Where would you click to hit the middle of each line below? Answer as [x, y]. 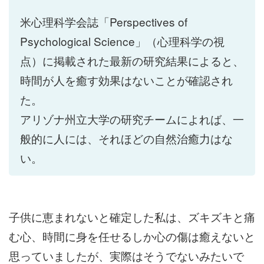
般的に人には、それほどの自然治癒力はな [126, 138]
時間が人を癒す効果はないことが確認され [126, 80]
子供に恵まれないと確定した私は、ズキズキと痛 [132, 216]
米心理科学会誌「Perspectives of [104, 22]
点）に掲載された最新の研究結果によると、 [132, 61]
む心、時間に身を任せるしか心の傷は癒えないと [132, 236]
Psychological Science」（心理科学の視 [122, 41]
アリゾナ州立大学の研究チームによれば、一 [132, 119]
